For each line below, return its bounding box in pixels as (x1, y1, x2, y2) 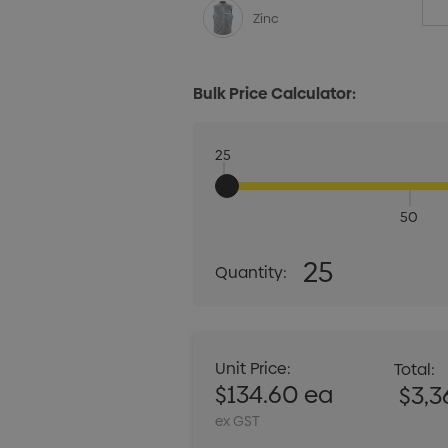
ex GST (215, 411, 261, 432)
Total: (394, 358, 436, 382)
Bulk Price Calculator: (193, 82, 357, 105)
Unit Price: (215, 357, 292, 381)
